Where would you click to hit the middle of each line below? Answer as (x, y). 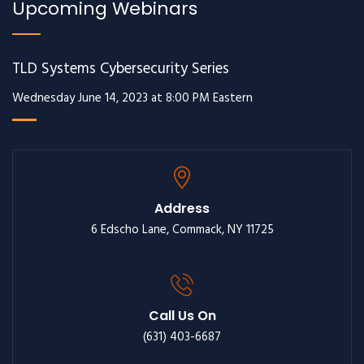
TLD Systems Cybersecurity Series (121, 69)
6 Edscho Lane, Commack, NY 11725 (182, 230)
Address (182, 208)
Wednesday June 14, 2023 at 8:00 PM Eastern (132, 99)
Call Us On (182, 315)
